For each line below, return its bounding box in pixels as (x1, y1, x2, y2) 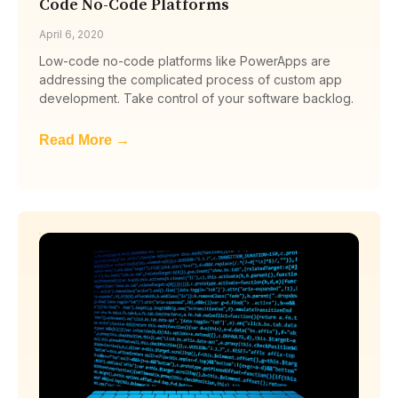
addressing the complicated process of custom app (39, 71, 342, 87)
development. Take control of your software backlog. (39, 90, 354, 106)
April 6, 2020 (39, 27, 104, 41)
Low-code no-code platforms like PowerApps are (39, 52, 330, 68)
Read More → (39, 131, 130, 147)
